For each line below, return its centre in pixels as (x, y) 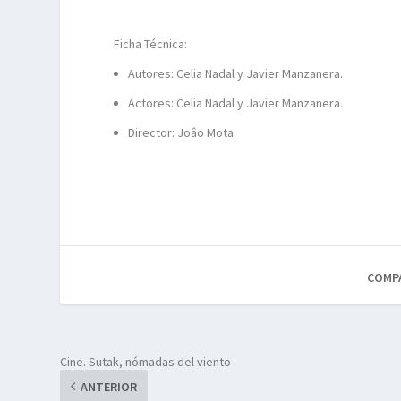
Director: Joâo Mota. (183, 132)
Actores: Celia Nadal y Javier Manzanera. (236, 102)
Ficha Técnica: (151, 44)
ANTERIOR (109, 386)
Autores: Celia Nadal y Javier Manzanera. (236, 74)
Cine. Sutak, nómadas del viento (146, 361)
